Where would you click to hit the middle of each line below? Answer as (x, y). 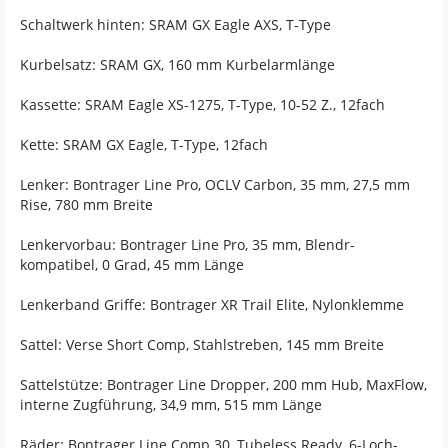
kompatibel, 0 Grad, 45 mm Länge (132, 264)
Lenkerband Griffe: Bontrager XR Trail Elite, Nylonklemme (212, 304)
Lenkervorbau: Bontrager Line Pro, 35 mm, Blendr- (187, 244)
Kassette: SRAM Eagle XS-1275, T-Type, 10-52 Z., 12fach (202, 104)
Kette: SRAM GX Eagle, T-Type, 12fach (144, 144)
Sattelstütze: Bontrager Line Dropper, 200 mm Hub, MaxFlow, (223, 384)
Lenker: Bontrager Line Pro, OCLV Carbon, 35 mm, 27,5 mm (215, 184)
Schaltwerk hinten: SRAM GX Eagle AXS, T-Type (175, 24)
